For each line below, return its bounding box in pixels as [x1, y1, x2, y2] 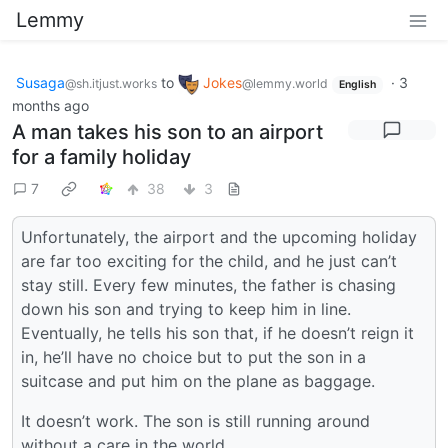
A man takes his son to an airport [12, 119, 323, 144]
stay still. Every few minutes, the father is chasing [21, 274, 396, 295]
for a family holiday [12, 144, 191, 169]
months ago [12, 96, 89, 114]
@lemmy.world [242, 76, 328, 91]
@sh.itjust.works [65, 76, 157, 91]
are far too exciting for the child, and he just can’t [21, 250, 397, 271]
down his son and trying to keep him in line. [21, 298, 351, 319]
